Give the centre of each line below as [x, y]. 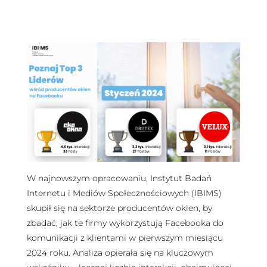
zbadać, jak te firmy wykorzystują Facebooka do [125, 223]
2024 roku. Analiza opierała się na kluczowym [120, 252]
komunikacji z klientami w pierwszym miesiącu [125, 237]
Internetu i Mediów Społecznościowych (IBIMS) [124, 193]
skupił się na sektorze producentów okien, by [119, 208]
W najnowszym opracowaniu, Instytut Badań [119, 178]
